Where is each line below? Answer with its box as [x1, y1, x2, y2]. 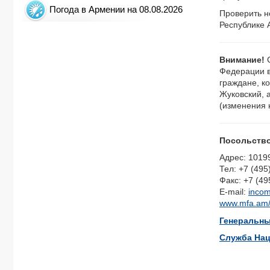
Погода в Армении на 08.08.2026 [49, 4, 183, 14]
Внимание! [219, 54, 267, 64]
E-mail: [219, 187, 248, 196]
